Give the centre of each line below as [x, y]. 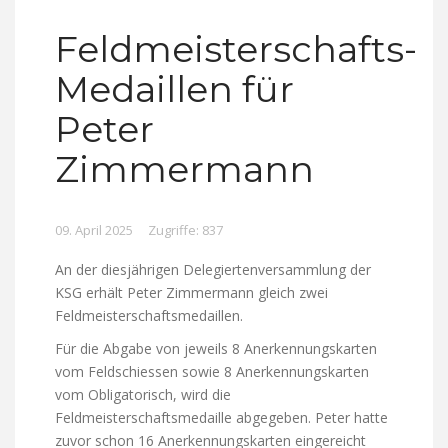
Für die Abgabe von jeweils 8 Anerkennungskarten [216, 349]
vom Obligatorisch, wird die [143, 395]
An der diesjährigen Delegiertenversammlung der [213, 270]
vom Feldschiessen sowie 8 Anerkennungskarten [212, 372]
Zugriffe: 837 [185, 230]
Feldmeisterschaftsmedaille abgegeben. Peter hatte [221, 418]
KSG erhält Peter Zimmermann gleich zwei [191, 293]
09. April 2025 [94, 230]
